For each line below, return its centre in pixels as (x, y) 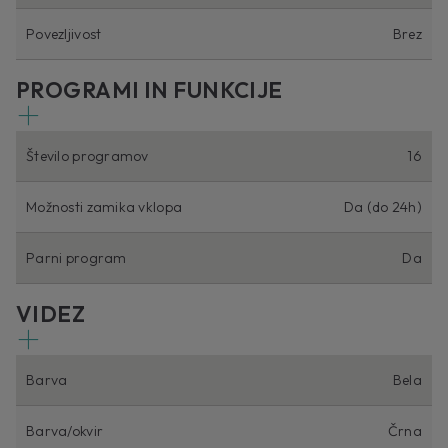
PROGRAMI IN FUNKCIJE (149, 90)
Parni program (76, 258)
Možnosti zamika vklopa (104, 207)
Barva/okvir (65, 431)
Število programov (87, 156)
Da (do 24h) (382, 207)
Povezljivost (64, 34)
